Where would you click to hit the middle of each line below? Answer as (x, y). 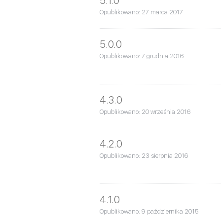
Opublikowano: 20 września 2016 (145, 111)
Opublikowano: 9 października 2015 (149, 211)
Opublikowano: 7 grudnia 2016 (142, 56)
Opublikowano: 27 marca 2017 (141, 12)
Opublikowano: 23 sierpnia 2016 (144, 155)
